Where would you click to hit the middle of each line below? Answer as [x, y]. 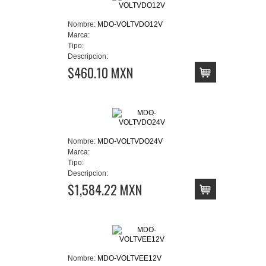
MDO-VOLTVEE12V [129, 258]
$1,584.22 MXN [105, 189]
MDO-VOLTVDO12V [130, 24]
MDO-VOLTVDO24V [130, 141]
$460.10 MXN [100, 72]
